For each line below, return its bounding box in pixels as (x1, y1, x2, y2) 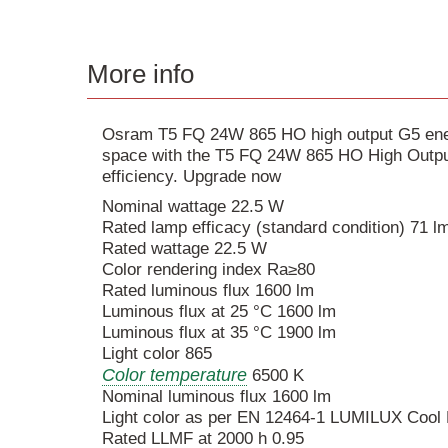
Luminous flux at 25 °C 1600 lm (102, 302, 336, 322)
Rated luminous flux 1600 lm (102, 281, 314, 301)
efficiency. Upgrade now (102, 167, 281, 187)
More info (87, 59, 194, 88)
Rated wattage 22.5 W (102, 239, 267, 259)
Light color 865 (102, 344, 212, 364)
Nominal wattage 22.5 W (102, 197, 284, 217)
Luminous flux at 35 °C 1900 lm (102, 323, 336, 343)
